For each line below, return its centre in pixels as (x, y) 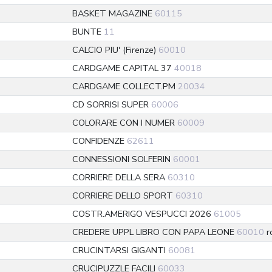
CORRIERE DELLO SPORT (124, 195)
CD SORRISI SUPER (112, 104)
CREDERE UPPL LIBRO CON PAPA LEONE (155, 232)
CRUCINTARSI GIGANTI (120, 250)
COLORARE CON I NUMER (125, 123)
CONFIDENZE (100, 141)
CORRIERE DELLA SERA (120, 177)
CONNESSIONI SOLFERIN (123, 159)
